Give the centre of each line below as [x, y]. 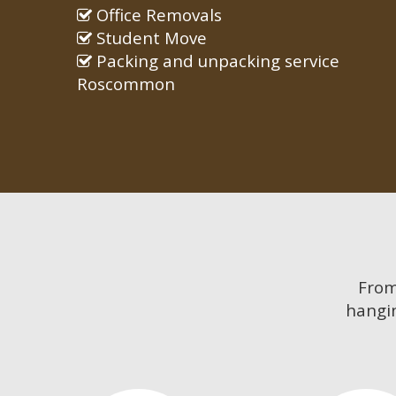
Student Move [149, 38]
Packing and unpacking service [216, 61]
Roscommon [126, 84]
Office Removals [157, 15]
